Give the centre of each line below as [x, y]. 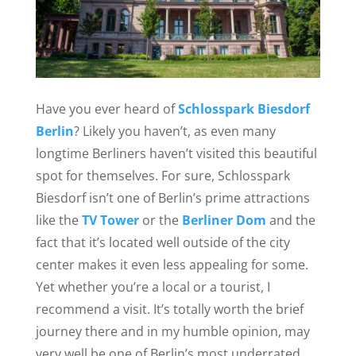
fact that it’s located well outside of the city [163, 242]
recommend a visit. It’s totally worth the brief [169, 309]
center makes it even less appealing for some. [172, 264]
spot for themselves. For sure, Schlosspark [163, 175]
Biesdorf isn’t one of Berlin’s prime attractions [172, 197]
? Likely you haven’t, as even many [174, 131]
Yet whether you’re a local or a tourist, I [153, 286]
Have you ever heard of [106, 108]
